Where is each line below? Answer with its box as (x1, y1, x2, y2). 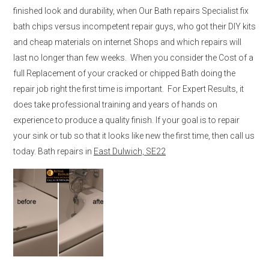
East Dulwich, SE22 (94, 146, 166, 156)
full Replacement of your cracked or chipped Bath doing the (13, 68, 235, 78)
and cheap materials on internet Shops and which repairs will (13, 37, 241, 47)
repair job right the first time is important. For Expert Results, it (13, 83, 244, 94)
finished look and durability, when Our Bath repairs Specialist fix (13, 5, 249, 16)
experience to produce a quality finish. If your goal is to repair (13, 115, 240, 125)
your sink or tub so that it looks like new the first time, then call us (13, 130, 255, 141)
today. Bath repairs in (13, 146, 94, 156)
